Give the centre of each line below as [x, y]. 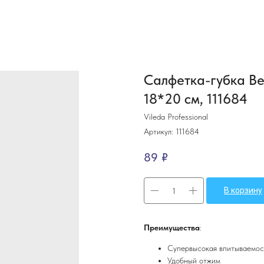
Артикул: [160, 131]
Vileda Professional [176, 117]
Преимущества [172, 228]
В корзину [243, 191]
